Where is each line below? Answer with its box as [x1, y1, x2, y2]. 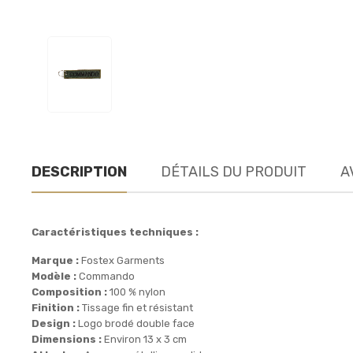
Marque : [32, 254, 79, 266]
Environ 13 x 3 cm [102, 333, 187, 345]
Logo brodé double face [76, 317, 195, 329]
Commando [76, 269, 135, 282]
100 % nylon [107, 285, 165, 298]
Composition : [32, 285, 107, 298]
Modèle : [32, 269, 76, 282]
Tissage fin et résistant [80, 301, 193, 314]
